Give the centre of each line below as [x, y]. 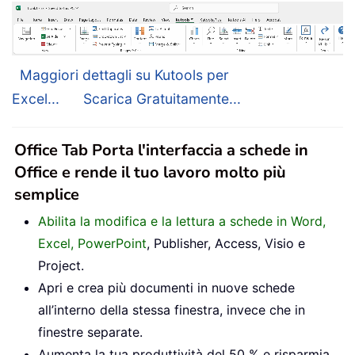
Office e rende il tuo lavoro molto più [150, 173]
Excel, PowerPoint [92, 244]
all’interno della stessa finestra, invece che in [172, 310]
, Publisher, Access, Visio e [226, 244]
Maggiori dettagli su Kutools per [124, 75]
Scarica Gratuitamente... [162, 99]
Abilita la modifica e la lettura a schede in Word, [182, 221]
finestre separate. [90, 332]
